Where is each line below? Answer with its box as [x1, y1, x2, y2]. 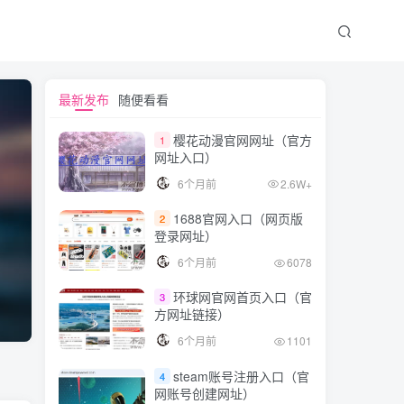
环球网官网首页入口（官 [173, 288, 312, 307]
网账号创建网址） [154, 383, 255, 402]
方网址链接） [154, 305, 230, 324]
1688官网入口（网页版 [173, 209, 303, 228]
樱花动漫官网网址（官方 [173, 131, 312, 150]
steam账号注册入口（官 [173, 366, 309, 385]
